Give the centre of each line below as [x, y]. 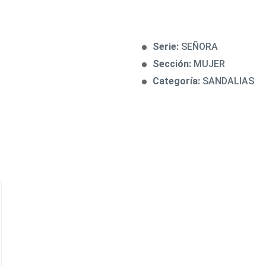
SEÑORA [199, 47]
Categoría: [178, 81]
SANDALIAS [228, 81]
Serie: [167, 47]
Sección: [173, 64]
